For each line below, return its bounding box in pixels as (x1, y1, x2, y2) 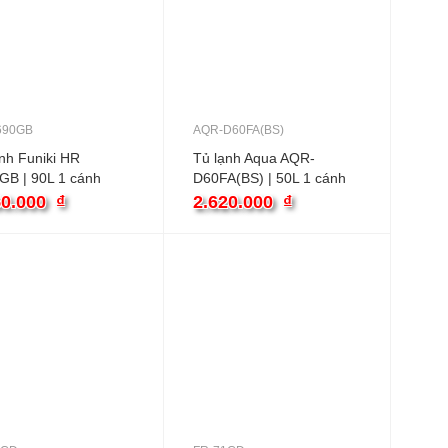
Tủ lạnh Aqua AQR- (192, 150, 315, 166)
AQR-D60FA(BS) (192, 123, 284, 137)
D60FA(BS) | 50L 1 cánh (192, 170, 346, 186)
